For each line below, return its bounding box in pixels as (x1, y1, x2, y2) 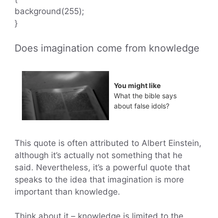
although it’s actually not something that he (15, 150, 182, 160)
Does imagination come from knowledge (15, 42, 200, 54)
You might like (114, 81, 161, 90)
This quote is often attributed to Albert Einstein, (15, 138, 201, 148)
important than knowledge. (15, 186, 120, 197)
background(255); (15, 6, 84, 17)
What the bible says (114, 91, 177, 100)
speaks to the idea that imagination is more (15, 174, 184, 184)
